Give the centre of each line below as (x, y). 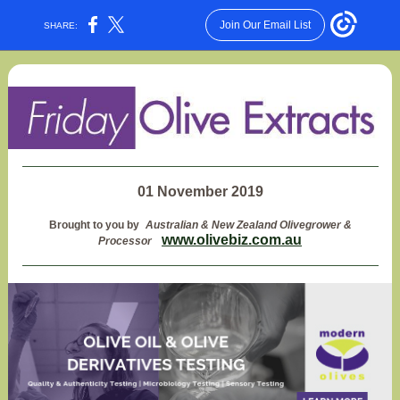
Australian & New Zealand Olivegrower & (248, 225)
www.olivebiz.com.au (232, 240)
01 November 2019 (200, 192)
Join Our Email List (265, 25)
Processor (125, 241)
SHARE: (61, 25)
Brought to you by (95, 225)
